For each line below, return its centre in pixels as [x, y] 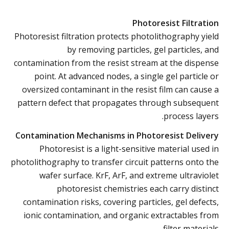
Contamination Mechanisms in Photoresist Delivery [117, 135]
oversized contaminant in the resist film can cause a [120, 89]
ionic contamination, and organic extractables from [121, 215]
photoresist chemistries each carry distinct [138, 188]
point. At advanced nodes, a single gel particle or [127, 76]
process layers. [191, 116]
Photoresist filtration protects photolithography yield [117, 36]
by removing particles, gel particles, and [143, 49]
